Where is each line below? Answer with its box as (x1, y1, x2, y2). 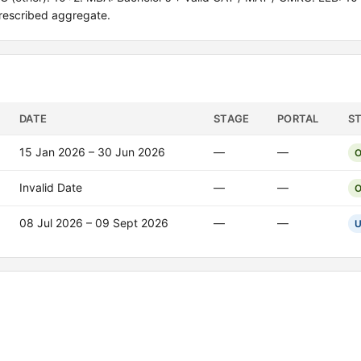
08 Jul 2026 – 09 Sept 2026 (19, 216, 168, 230)
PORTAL (277, 112, 319, 125)
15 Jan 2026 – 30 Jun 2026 (19, 145, 165, 159)
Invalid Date (19, 180, 82, 194)
